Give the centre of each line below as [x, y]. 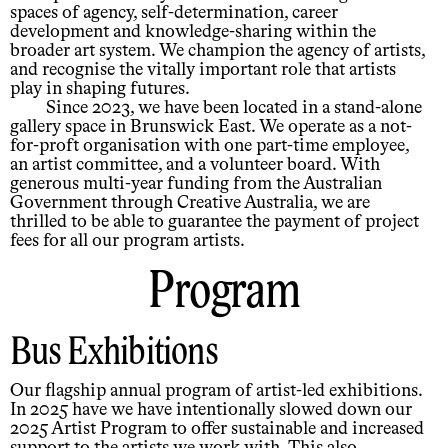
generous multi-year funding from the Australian [196, 184]
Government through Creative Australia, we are [190, 203]
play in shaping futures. [100, 89]
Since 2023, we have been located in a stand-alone [234, 108]
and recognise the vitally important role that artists [203, 70]
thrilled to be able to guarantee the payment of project [214, 222]
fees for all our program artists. [127, 241]
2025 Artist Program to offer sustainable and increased [217, 429]
